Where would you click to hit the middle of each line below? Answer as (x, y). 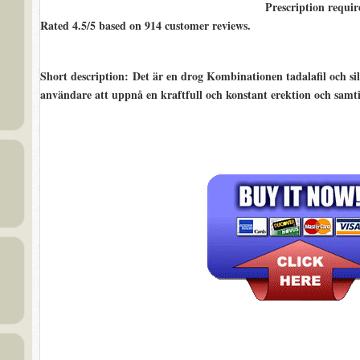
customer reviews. (206, 25)
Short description (82, 76)
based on (120, 25)
